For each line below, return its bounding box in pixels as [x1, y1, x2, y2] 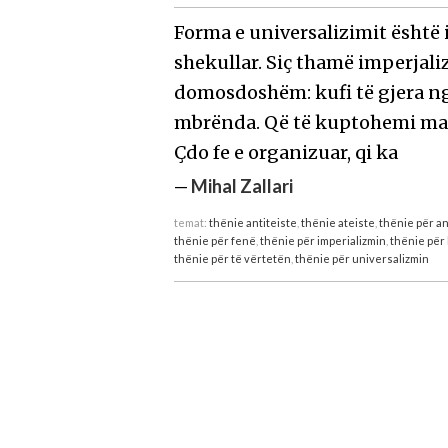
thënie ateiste [301, 215, 376, 229]
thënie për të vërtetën [174, 251, 292, 265]
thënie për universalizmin [295, 251, 430, 265]
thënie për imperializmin [260, 233, 387, 247]
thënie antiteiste [209, 215, 298, 229]
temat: [174, 215, 210, 229]
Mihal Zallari [191, 174, 294, 197]
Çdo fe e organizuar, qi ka [174, 140, 399, 164]
